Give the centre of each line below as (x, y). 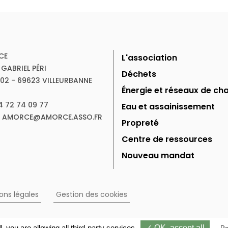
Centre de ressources (167, 139)
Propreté (140, 123)
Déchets (139, 74)
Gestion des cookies (92, 195)
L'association (149, 58)
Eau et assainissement (168, 107)
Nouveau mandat (158, 156)
